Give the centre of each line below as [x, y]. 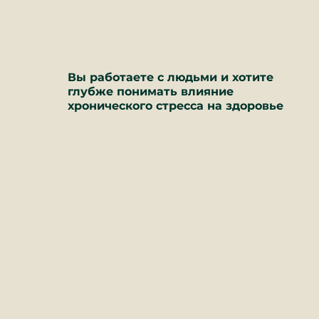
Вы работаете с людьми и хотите [171, 77]
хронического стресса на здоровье [176, 106]
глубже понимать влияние [151, 91]
